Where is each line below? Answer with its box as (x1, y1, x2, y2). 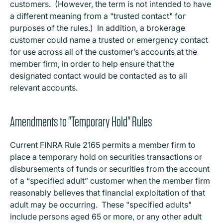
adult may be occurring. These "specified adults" (10, 200, 192, 210)
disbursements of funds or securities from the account (10, 164, 210, 174)
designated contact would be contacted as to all (10, 71, 187, 81)
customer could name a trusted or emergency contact (10, 35, 208, 45)
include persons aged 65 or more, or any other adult (10, 212, 202, 222)
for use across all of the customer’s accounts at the (10, 47, 197, 57)
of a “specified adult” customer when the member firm (10, 176, 210, 186)
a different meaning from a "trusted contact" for (10, 11, 186, 21)
